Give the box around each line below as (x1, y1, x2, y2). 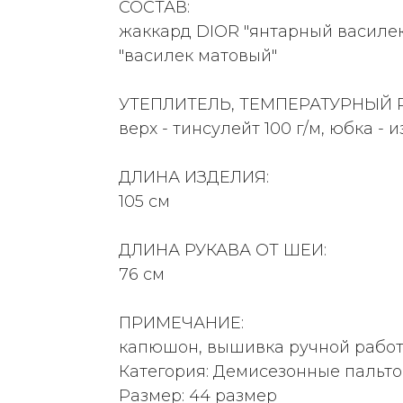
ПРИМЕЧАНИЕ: (119, 312, 244, 333)
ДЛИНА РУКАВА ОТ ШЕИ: (119, 239, 327, 260)
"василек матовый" (119, 45, 277, 66)
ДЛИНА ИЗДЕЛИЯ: (119, 166, 269, 187)
